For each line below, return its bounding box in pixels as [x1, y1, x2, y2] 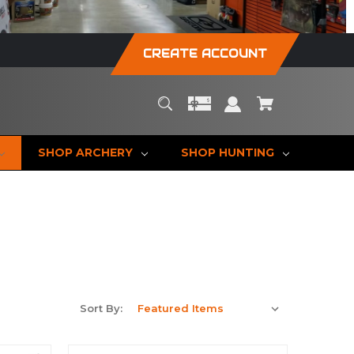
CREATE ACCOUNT [142, 46, 267, 61]
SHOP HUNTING [180, 145, 274, 160]
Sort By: [80, 301, 122, 314]
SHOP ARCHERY [37, 145, 133, 160]
